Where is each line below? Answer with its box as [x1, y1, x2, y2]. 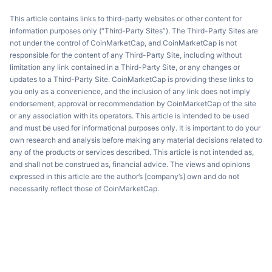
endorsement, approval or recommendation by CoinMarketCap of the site [10, 99, 256, 108]
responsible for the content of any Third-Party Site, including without [10, 50, 242, 59]
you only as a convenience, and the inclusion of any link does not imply [10, 87, 250, 96]
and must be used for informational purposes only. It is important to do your [10, 123, 260, 132]
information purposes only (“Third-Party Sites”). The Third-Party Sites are [10, 26, 258, 35]
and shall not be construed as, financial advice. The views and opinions [10, 160, 250, 169]
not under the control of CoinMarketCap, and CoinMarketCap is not [10, 38, 237, 47]
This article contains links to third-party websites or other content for [10, 14, 242, 23]
